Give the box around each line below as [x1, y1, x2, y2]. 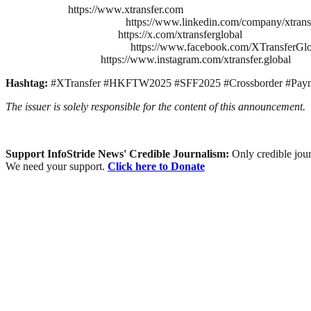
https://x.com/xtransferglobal [118, 28, 242, 40]
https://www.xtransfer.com [68, 3, 183, 15]
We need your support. [6, 160, 108, 172]
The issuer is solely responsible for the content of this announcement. [6, 100, 305, 112]
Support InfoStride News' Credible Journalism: [6, 147, 232, 160]
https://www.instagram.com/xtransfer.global [101, 53, 291, 65]
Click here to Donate [108, 160, 205, 172]
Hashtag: [6, 76, 51, 89]
